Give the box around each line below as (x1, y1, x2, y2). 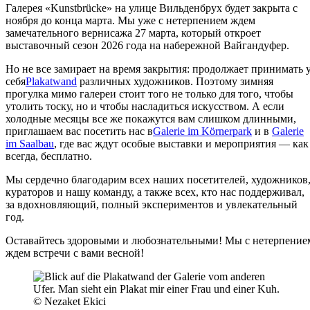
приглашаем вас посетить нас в (6, 125, 153, 137)
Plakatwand (26, 75, 77, 87)
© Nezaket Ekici (33, 295, 106, 307)
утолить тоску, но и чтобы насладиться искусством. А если (6, 100, 284, 112)
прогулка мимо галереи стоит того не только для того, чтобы (6, 87, 293, 100)
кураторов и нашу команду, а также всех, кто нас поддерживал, (6, 185, 304, 198)
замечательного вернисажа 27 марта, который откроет (6, 26, 261, 39)
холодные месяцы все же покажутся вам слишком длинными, (6, 112, 296, 125)
